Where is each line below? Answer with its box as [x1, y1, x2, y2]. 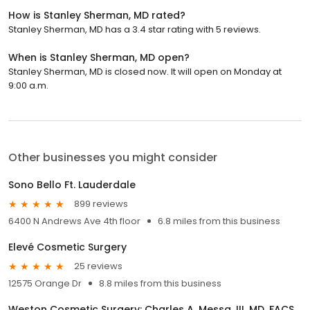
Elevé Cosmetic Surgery [8, 239, 127, 254]
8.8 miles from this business [99, 276, 221, 290]
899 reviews [74, 197, 128, 211]
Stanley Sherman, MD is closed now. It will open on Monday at [8, 64, 282, 78]
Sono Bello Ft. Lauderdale [8, 177, 136, 192]
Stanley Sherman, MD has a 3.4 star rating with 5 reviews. [8, 22, 261, 36]
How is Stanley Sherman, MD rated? [8, 8, 185, 22]
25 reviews [74, 259, 122, 273]
